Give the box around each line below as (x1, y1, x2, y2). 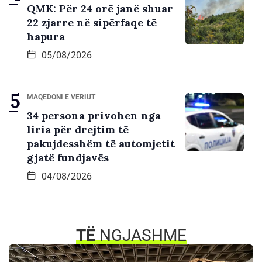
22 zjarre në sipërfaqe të (27, 15, 157, 29)
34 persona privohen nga (27, 108, 161, 122)
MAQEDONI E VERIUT (27, 92, 95, 101)
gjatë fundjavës (27, 150, 109, 164)
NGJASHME (99, 225, 187, 245)
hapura (27, 29, 65, 43)
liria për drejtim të (27, 122, 129, 136)
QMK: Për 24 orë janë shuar (27, 1, 173, 15)
